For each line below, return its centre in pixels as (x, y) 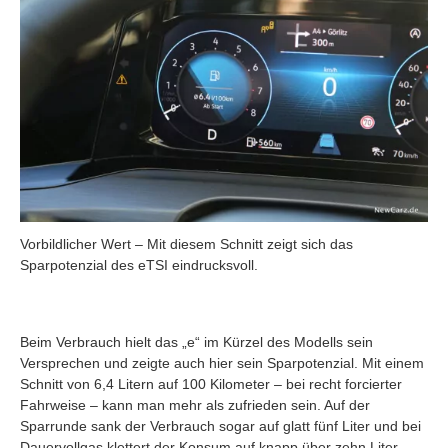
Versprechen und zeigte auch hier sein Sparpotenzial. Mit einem (222, 362)
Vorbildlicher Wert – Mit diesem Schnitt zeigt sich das (186, 243)
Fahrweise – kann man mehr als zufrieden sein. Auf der (195, 404)
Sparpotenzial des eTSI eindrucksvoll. (139, 264)
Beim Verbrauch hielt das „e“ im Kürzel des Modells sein (196, 341)
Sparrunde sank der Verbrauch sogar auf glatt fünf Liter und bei (220, 425)
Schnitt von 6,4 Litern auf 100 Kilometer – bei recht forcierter (211, 383)
